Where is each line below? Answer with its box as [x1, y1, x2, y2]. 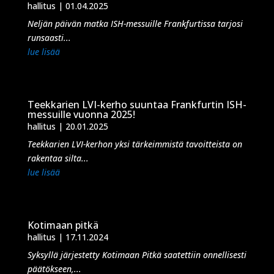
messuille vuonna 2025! [27, 108, 135, 121]
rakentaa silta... [27, 152, 89, 164]
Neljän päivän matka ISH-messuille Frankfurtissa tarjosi [27, 18, 243, 29]
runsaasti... [27, 32, 71, 43]
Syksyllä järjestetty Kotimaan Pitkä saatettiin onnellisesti [27, 249, 246, 261]
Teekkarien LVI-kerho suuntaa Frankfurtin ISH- [27, 98, 246, 111]
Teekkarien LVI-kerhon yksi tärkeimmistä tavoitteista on [27, 138, 242, 150]
